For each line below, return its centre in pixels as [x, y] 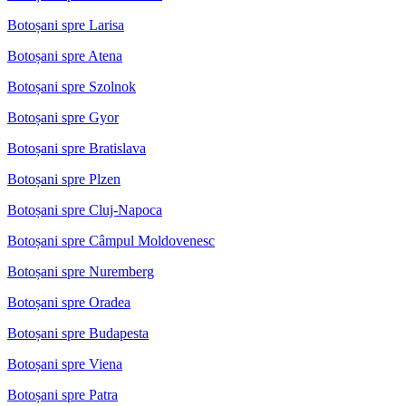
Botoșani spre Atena [65, 55]
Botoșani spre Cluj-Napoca [85, 209]
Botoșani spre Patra [63, 394]
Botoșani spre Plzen [64, 179]
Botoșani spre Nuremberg [81, 271]
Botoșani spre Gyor [63, 117]
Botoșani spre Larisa [66, 24]
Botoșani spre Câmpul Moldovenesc [111, 240]
